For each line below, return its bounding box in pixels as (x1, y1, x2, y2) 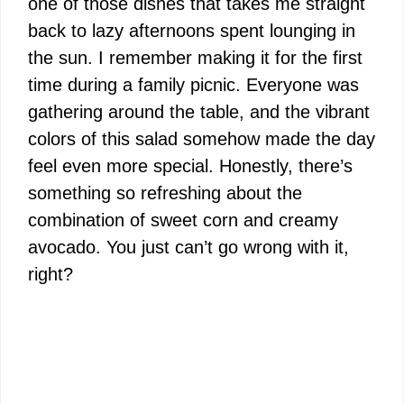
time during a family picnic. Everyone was (28, 74, 359, 95)
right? (28, 263, 73, 284)
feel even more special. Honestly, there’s (28, 155, 353, 176)
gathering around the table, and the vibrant (28, 101, 370, 122)
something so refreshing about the (28, 182, 302, 203)
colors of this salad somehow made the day (28, 128, 375, 149)
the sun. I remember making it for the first (28, 47, 363, 68)
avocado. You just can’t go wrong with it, (28, 236, 349, 257)
